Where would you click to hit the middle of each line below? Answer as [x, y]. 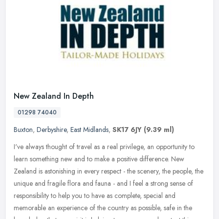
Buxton [23, 130]
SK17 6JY [127, 130]
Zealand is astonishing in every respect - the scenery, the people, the [109, 171]
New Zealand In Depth [54, 96]
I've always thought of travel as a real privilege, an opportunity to [104, 147]
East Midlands [89, 130]
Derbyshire [52, 130]
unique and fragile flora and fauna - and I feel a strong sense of [103, 184]
